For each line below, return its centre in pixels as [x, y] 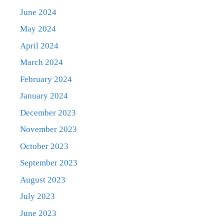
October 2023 [44, 146]
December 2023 [48, 112]
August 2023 [43, 179]
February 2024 [46, 79]
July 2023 [37, 196]
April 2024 [39, 45]
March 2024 [41, 62]
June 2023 [38, 213]
